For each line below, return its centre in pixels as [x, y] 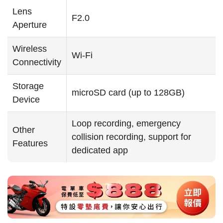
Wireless [30, 49]
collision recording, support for [131, 137]
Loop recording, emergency [126, 124]
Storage [28, 86]
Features [30, 144]
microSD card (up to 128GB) [128, 93]
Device [26, 100]
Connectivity [37, 62]
